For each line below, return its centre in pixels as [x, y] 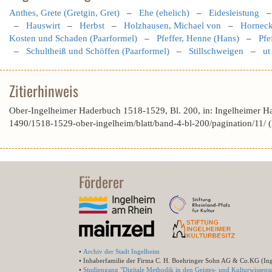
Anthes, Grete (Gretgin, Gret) [64, 13]
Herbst [92, 25]
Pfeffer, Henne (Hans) [198, 38]
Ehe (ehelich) [164, 13]
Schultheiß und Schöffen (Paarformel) [98, 51]
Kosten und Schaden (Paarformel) [73, 38]
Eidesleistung [234, 13]
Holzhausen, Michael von [172, 25]
